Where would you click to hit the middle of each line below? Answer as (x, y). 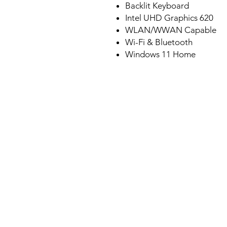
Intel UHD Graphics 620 (169, 18)
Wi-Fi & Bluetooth (159, 42)
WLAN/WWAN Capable (171, 30)
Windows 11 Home (160, 54)
